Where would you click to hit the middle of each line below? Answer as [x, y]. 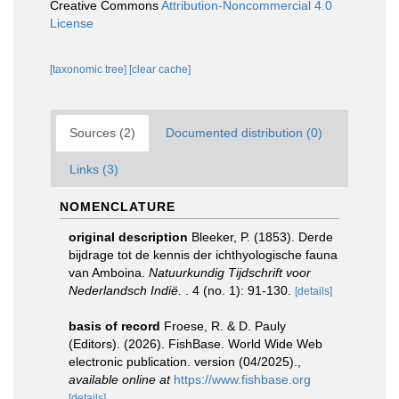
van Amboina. [109, 273]
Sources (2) [102, 133]
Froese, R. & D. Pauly [225, 326]
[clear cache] [160, 69]
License [72, 23]
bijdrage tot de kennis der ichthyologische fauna [203, 255]
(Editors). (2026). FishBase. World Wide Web [195, 344]
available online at [119, 379]
